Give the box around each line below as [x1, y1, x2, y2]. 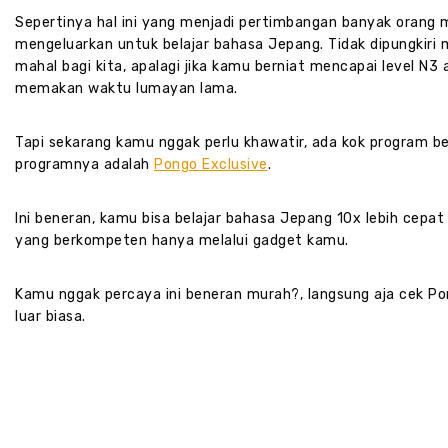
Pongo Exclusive [154, 156, 268, 174]
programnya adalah [15, 156, 154, 174]
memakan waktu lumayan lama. [15, 80, 238, 98]
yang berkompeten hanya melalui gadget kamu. [15, 232, 349, 250]
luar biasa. [15, 308, 86, 326]
